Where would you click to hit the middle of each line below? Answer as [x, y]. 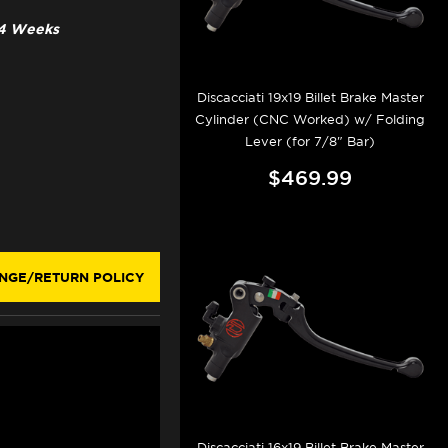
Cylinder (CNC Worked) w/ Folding [310, 120]
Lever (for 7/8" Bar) [310, 142]
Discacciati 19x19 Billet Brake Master [310, 98]
